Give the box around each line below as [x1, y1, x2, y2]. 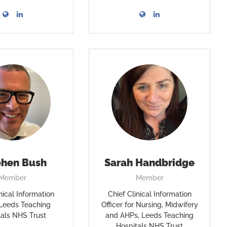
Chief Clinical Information [107, 190, 192, 198]
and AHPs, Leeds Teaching [105, 211, 194, 219]
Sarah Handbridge [104, 157, 195, 169]
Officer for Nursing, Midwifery [101, 201, 198, 209]
